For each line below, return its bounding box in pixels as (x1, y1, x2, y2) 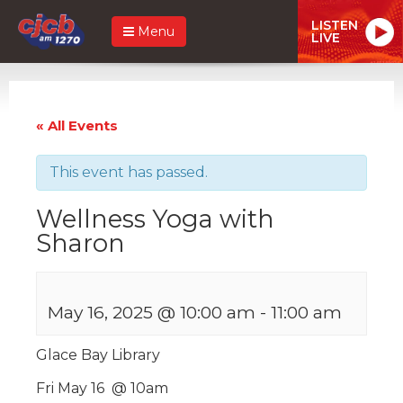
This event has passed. (49, 163, 208, 181)
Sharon (36, 228, 125, 258)
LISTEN (311, 16, 358, 33)
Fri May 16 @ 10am (36, 379, 168, 397)
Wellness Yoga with (36, 203, 274, 234)
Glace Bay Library (36, 345, 160, 363)
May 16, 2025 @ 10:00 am (48, 300, 255, 323)
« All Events (36, 116, 118, 134)
